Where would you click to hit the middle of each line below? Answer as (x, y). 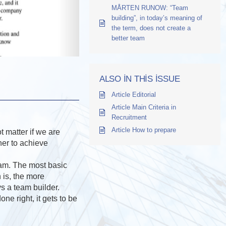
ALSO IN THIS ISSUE (140, 79)
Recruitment (129, 117)
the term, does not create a (151, 28)
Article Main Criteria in (144, 107)
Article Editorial (134, 95)
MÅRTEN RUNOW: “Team (150, 8)
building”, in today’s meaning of (157, 18)
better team (128, 38)
